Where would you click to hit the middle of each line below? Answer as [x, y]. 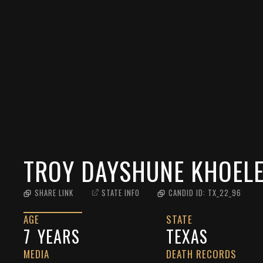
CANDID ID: [188, 193]
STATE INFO [121, 193]
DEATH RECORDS [202, 254]
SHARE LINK [54, 193]
